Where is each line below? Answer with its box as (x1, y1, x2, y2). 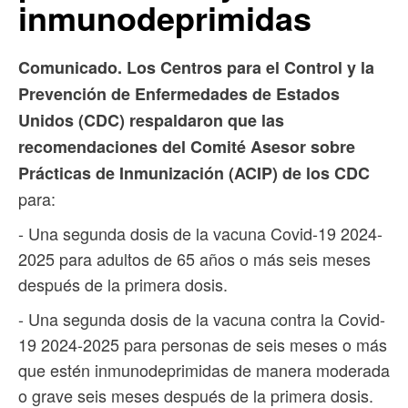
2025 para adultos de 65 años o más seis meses (18, 247, 371, 271)
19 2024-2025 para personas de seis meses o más (18, 332, 387, 357)
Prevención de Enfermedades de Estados (18, 82, 340, 107)
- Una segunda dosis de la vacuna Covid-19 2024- (18, 221, 382, 246)
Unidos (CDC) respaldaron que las (18, 108, 284, 133)
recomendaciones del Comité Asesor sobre (18, 135, 355, 159)
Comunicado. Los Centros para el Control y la (18, 56, 374, 80)
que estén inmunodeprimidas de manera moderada (18, 358, 390, 382)
